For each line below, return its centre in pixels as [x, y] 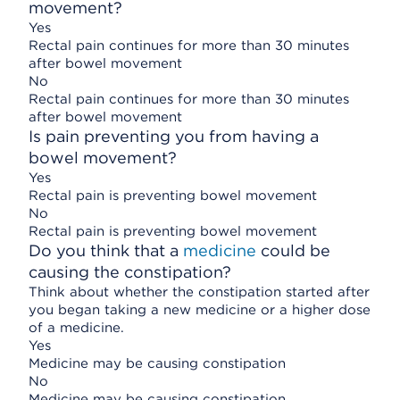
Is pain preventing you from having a [174, 136]
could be [293, 250]
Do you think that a [106, 250]
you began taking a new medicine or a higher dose [200, 310]
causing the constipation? [130, 272]
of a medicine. [76, 328]
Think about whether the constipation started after [199, 292]
